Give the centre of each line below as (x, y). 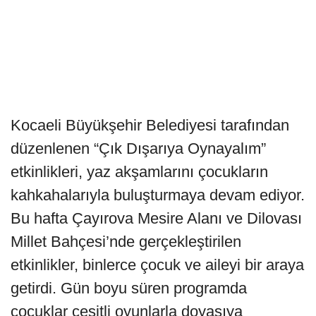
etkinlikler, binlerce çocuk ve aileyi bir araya (157, 265)
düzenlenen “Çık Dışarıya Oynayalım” (138, 149)
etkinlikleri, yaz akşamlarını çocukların (139, 172)
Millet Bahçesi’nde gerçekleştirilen (126, 242)
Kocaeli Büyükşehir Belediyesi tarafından (150, 126)
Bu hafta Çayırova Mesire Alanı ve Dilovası (156, 219)
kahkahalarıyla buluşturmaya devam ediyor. (158, 195)
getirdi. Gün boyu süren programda (129, 288)
